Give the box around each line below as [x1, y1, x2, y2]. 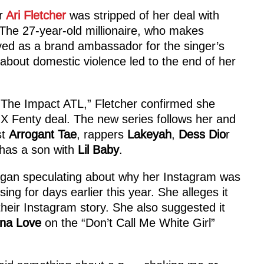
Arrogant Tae [8, 127, 77, 141]
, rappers [76, 127, 127, 141]
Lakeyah [127, 127, 171, 141]
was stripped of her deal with [65, 8, 219, 22]
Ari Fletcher [5, 8, 66, 22]
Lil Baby [77, 143, 119, 156]
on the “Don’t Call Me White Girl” [44, 216, 215, 229]
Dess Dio [174, 127, 226, 141]
